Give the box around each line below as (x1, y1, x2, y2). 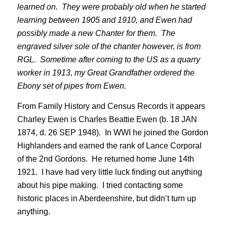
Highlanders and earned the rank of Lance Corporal (17, 141, 202, 150)
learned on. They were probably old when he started (17, 3, 206, 12)
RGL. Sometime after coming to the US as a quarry (17, 55, 200, 64)
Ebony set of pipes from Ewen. (17, 82, 126, 91)
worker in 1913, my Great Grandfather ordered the (17, 68, 195, 78)
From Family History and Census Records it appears (17, 102, 205, 110)
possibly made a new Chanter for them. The (17, 29, 175, 38)
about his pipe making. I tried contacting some (17, 181, 183, 190)
